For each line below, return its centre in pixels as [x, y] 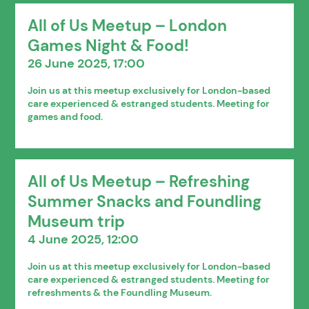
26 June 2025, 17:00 [87, 63]
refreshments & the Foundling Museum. [120, 292]
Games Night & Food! [109, 46]
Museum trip [77, 221]
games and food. [66, 116]
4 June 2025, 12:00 [83, 239]
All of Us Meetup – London [128, 26]
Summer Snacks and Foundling [145, 201]
